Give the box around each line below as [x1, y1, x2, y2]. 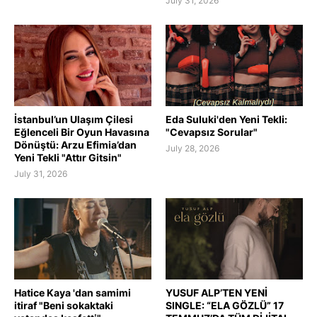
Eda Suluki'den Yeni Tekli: [166, 113, 287, 125]
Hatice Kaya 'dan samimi [14, 287, 131, 299]
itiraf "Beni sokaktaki [14, 299, 113, 311]
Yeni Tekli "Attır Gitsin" [14, 151, 122, 163]
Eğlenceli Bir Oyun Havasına [14, 126, 149, 138]
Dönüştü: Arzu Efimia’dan [14, 139, 137, 151]
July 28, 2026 [166, 143, 219, 154]
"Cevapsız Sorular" [166, 126, 258, 138]
